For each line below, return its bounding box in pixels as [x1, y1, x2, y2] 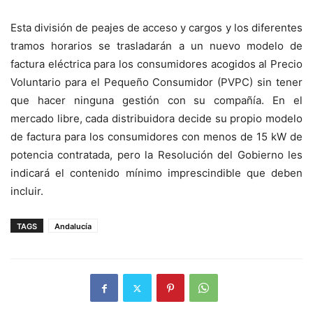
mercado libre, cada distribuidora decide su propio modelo [10, 112, 303, 126]
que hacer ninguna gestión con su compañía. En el [10, 94, 303, 108]
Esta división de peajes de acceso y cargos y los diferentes [10, 21, 303, 35]
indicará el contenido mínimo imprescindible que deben [10, 166, 303, 180]
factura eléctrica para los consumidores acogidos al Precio [10, 57, 303, 71]
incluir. [10, 184, 43, 198]
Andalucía [54, 221, 92, 232]
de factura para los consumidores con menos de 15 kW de [10, 130, 303, 144]
